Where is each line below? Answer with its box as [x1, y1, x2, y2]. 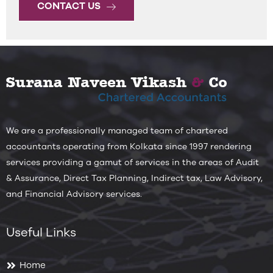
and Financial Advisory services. [6, 188, 142, 200]
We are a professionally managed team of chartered [6, 125, 228, 137]
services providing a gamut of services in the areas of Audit [6, 157, 259, 169]
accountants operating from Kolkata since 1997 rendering [6, 141, 252, 153]
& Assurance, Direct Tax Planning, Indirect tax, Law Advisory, [6, 172, 263, 185]
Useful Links [6, 224, 76, 241]
